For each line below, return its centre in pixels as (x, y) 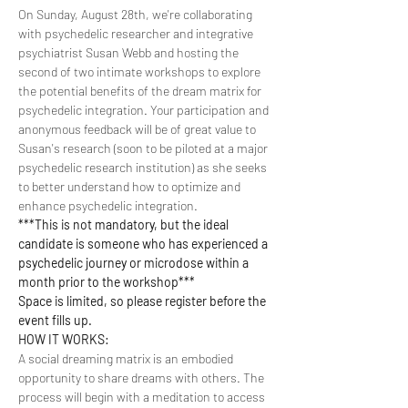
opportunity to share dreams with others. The (143, 377)
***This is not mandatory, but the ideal (125, 224)
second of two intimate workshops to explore (141, 71)
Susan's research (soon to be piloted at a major (144, 148)
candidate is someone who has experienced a (144, 243)
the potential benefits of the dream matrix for (141, 90)
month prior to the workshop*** (107, 281)
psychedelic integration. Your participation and (145, 109)
